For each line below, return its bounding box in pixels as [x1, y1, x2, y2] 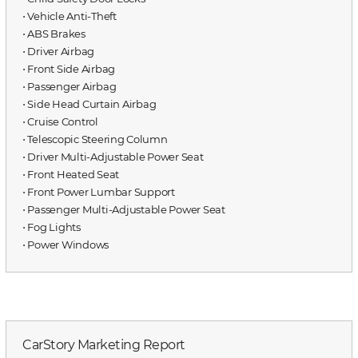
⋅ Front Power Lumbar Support [22, 185, 175, 198]
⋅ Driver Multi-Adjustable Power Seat [22, 149, 204, 163]
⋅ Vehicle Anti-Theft [22, 9, 117, 22]
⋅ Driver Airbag [22, 44, 95, 58]
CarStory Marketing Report [22, 336, 185, 353]
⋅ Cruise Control [22, 114, 98, 128]
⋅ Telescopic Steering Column [22, 132, 168, 145]
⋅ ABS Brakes [22, 26, 86, 40]
